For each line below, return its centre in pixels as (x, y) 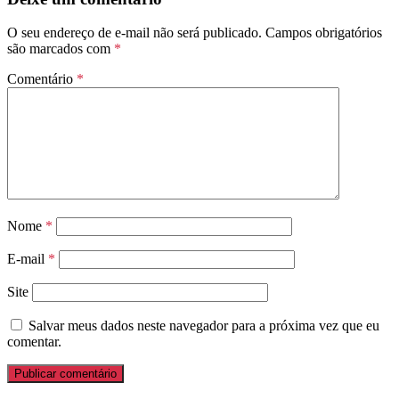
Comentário (42, 79)
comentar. (34, 342)
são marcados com (61, 49)
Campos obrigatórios (324, 33)
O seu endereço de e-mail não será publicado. (134, 33)
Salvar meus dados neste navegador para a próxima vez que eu (204, 326)
